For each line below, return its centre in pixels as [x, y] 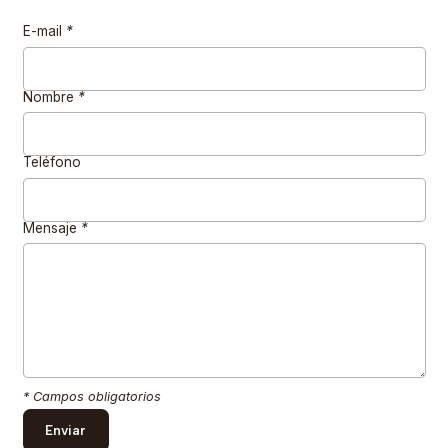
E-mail [44, 31]
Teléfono [51, 162]
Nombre [50, 96]
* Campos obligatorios [91, 397]
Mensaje [51, 227]
